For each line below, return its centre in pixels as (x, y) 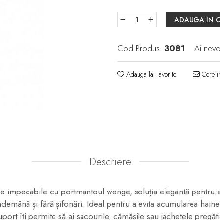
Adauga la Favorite (150, 74)
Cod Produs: (140, 48)
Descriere (110, 161)
